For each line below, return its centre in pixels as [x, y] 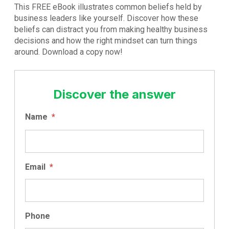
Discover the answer [114, 95]
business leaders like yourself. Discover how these [106, 18]
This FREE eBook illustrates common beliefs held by [108, 7]
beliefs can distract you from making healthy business [111, 30]
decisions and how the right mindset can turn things [106, 41]
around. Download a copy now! [68, 52]
